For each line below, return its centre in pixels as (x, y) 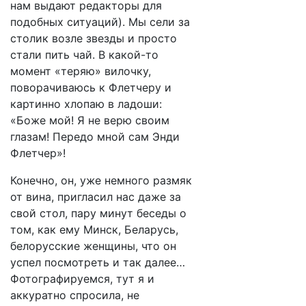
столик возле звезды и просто (94, 38)
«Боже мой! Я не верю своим (90, 120)
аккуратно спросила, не (75, 295)
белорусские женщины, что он (93, 246)
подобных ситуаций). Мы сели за (100, 22)
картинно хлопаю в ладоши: (86, 104)
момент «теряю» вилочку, (81, 71)
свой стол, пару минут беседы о (98, 213)
